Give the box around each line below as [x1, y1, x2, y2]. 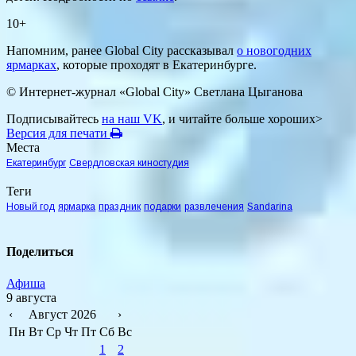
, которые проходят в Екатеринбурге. [56, 58, 257, 72]
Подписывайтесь [6, 112, 102, 126]
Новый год [6, 201, 55, 213]
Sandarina [247, 201, 292, 213]
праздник [99, 201, 141, 213]
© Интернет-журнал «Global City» [6, 85, 194, 99]
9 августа [6, 290, 56, 304]
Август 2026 [29, 307, 96, 321]
